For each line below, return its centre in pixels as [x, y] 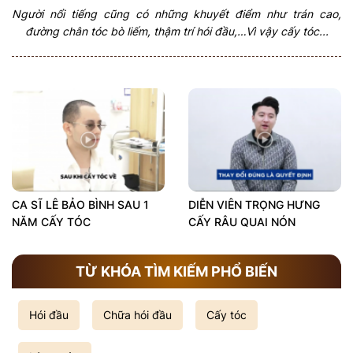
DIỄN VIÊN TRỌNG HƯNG [254, 205]
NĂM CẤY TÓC [51, 222]
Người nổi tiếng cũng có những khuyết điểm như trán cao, [176, 13]
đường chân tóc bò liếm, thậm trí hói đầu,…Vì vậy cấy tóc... [176, 31]
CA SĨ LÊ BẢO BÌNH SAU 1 [80, 205]
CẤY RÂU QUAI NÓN [242, 222]
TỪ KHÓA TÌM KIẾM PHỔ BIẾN [176, 271]
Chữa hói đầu [137, 315]
